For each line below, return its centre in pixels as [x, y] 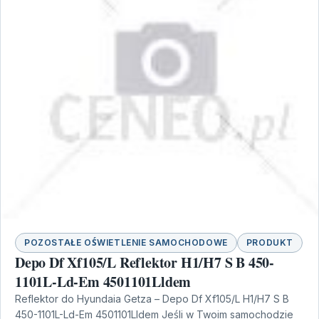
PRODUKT [270, 243]
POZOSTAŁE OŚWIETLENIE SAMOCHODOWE [126, 243]
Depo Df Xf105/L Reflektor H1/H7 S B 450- [145, 263]
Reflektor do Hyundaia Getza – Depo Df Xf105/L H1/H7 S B [152, 299]
